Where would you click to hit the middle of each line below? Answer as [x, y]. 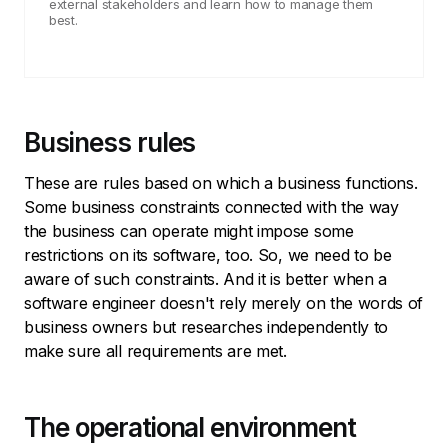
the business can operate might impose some [189, 230]
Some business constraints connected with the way [211, 206]
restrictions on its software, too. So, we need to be [208, 254]
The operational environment [190, 427]
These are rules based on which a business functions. [221, 182]
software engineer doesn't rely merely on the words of [224, 302]
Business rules [110, 142]
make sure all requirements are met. [158, 350]
